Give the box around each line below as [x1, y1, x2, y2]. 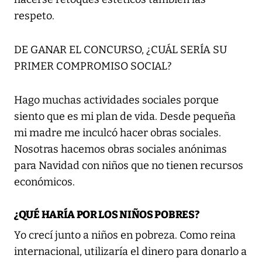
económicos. [14, 175, 75, 189]
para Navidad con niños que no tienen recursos [14, 159, 243, 173]
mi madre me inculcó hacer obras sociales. [14, 126, 221, 140]
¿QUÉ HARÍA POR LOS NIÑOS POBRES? [14, 208, 199, 222]
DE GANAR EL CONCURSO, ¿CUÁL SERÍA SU [14, 43, 227, 57]
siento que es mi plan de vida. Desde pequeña [14, 110, 236, 123]
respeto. [14, 9, 54, 23]
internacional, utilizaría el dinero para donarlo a [14, 245, 247, 258]
